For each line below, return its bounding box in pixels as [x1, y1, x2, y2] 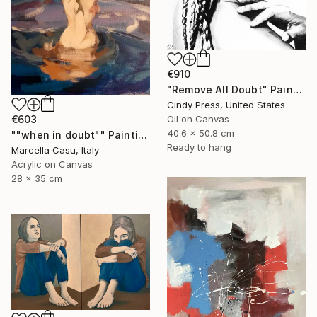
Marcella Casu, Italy [11, 144, 99, 156]
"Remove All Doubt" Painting [292, 83, 302, 96]
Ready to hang [167, 142, 231, 154]
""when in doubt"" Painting [137, 129, 147, 142]
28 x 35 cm [11, 173, 62, 185]
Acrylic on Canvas [11, 158, 93, 171]
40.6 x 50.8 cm [167, 127, 234, 139]
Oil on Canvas [167, 113, 229, 125]
